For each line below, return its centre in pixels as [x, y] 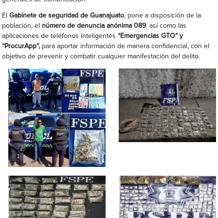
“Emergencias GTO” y [151, 36]
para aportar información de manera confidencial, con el [126, 46]
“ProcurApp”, [22, 46]
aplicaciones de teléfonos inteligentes [60, 36]
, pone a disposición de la [163, 16]
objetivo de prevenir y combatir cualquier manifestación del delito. [101, 56]
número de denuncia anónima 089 [94, 26]
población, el [22, 26]
